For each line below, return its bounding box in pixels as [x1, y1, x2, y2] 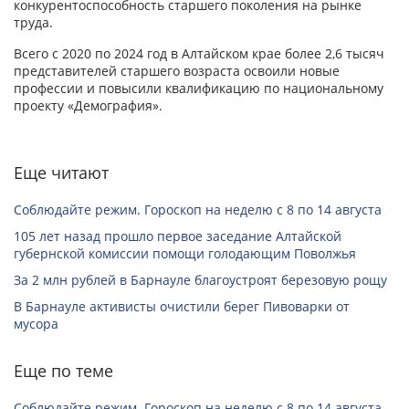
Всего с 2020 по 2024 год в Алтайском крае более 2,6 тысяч [14, 45, 384, 63]
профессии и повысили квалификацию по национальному [14, 79, 383, 98]
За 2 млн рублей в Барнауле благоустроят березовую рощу [14, 271, 387, 289]
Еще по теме [14, 360, 113, 383]
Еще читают [14, 162, 109, 184]
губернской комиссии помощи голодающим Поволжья [14, 245, 356, 263]
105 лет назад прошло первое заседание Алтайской [14, 227, 341, 246]
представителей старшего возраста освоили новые [14, 62, 340, 80]
